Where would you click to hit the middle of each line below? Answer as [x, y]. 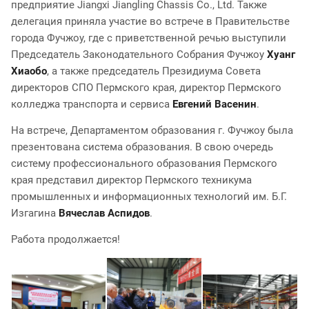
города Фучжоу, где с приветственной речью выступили [149, 38]
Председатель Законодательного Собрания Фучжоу [139, 55]
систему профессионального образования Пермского [144, 164]
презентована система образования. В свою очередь [142, 147]
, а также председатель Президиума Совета [154, 71]
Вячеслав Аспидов [104, 213]
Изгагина [35, 213]
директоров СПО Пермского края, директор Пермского [146, 88]
